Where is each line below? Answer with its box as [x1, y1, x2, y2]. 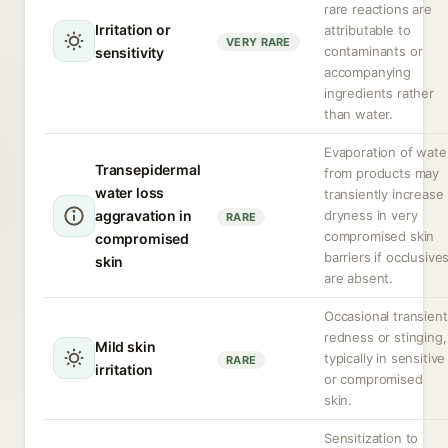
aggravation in [95, 207, 192, 224]
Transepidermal [95, 161, 201, 178]
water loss [95, 184, 165, 201]
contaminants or [324, 43, 423, 59]
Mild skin [95, 338, 156, 355]
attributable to [324, 22, 411, 38]
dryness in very [324, 207, 418, 223]
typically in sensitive [324, 350, 446, 366]
